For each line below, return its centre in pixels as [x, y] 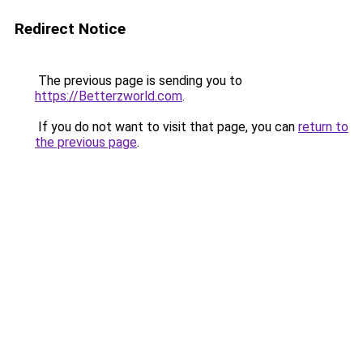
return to [323, 127]
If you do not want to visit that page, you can [167, 127]
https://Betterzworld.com [109, 96]
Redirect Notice [70, 29]
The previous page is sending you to [139, 81]
